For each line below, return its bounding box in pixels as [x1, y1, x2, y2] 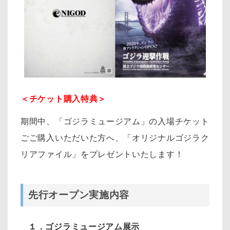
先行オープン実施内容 [28, 189, 132, 201]
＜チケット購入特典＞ [21, 94, 106, 104]
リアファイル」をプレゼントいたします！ [21, 149, 184, 159]
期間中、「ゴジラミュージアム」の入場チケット [21, 116, 209, 126]
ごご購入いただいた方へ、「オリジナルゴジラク [21, 132, 209, 143]
